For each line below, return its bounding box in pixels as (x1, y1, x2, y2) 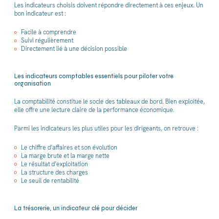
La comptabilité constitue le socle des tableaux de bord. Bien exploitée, (14, 97, 205, 106)
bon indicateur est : (14, 9, 66, 18)
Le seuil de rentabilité (21, 176, 79, 185)
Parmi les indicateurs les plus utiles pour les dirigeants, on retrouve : (14, 124, 198, 133)
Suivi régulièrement (21, 36, 73, 45)
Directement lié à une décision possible (21, 44, 127, 53)
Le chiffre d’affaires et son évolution (21, 143, 117, 152)
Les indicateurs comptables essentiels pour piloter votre (14, 72, 174, 80)
